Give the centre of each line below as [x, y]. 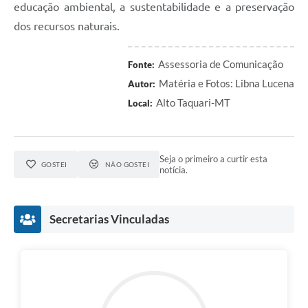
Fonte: [141, 64]
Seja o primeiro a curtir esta [214, 158]
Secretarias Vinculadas [109, 219]
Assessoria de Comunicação [221, 64]
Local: [140, 103]
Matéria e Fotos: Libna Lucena [227, 83]
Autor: [142, 84]
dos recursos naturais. [67, 26]
